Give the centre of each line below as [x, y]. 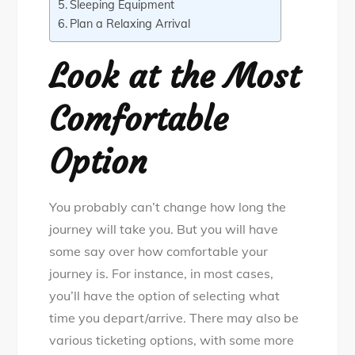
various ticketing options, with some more [172, 340]
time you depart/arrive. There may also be [174, 318]
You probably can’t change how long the [168, 207]
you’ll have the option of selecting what [165, 296]
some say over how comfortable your [159, 252]
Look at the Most [175, 76]
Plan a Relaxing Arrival [132, 24]
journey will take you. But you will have [164, 229]
